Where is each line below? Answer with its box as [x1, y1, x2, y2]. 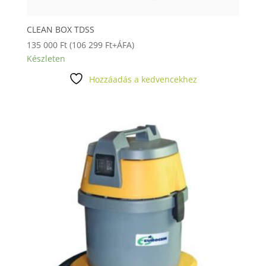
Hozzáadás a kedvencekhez [88, 73, 197, 85]
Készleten [26, 52, 65, 64]
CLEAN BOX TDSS [26, 23, 94, 35]
